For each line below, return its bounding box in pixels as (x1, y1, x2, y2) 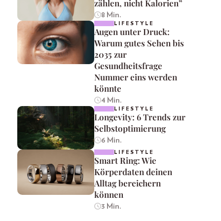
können (94, 188, 123, 200)
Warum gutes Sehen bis (94, 37, 184, 48)
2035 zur (94, 49, 127, 60)
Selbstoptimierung (94, 123, 166, 134)
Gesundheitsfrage (94, 60, 162, 71)
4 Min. (101, 96, 122, 104)
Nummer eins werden (94, 72, 177, 82)
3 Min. (101, 202, 121, 210)
